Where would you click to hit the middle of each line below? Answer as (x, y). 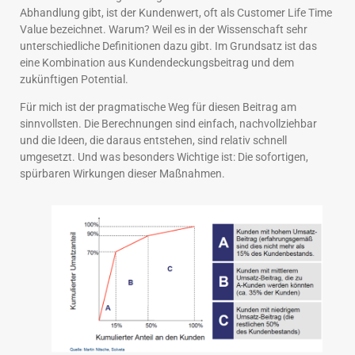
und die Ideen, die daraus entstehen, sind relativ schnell (153, 141)
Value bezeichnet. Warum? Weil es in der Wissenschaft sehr (164, 29)
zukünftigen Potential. (74, 79)
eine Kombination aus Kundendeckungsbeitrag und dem (157, 62)
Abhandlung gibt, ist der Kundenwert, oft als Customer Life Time (176, 12)
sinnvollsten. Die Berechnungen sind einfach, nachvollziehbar (168, 124)
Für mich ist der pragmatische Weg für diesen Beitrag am (158, 107)
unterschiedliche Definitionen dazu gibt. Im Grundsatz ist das (168, 46)
